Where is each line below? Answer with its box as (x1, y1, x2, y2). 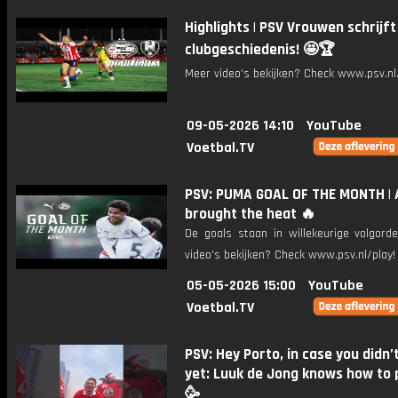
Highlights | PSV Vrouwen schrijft (185, 18, 396, 37)
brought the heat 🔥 (185, 204, 315, 224)
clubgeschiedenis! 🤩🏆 (185, 40, 335, 60)
